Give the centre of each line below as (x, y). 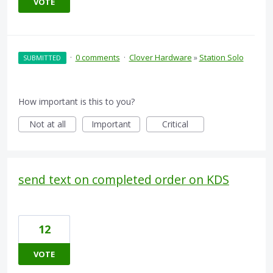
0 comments (97, 58)
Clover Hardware (160, 58)
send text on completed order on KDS (124, 180)
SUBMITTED (42, 58)
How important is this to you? (76, 102)
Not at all (47, 124)
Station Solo (221, 58)
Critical (175, 124)
